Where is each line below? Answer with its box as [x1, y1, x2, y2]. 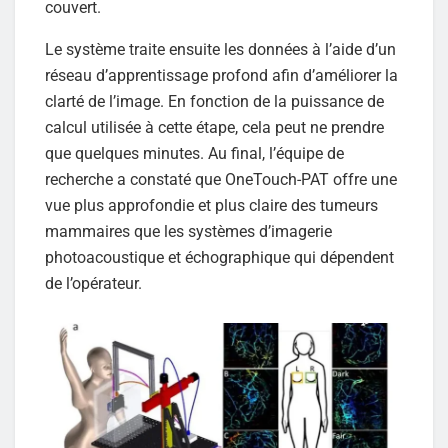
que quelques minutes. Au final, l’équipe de [45, 143, 344, 163]
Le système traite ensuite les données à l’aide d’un [45, 39, 396, 59]
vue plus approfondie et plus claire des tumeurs [45, 195, 378, 215]
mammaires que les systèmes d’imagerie [45, 221, 332, 241]
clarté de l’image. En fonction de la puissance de [45, 91, 384, 111]
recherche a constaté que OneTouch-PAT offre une [45, 169, 397, 189]
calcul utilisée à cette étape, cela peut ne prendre [45, 117, 384, 137]
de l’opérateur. [45, 273, 142, 293]
